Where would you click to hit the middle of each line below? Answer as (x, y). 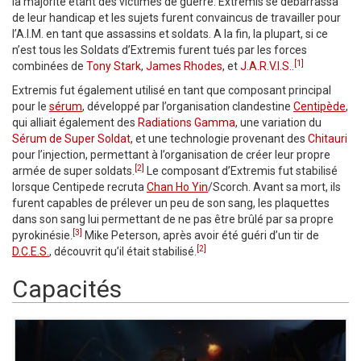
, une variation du (278, 123)
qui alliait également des (75, 123)
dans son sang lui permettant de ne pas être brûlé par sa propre (173, 220)
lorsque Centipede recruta (79, 187)
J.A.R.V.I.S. (266, 66)
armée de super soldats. (73, 171)
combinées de (49, 66)
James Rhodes (184, 66)
